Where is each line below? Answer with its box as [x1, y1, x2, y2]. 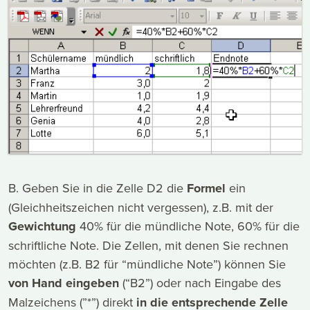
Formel [187, 179, 226, 198]
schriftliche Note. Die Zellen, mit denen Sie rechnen [8, 237, 289, 255]
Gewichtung [8, 217, 76, 236]
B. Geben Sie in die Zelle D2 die [8, 179, 187, 197]
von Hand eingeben [8, 274, 119, 293]
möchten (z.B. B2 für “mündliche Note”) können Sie [8, 255, 286, 273]
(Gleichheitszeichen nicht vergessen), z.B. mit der [8, 199, 273, 217]
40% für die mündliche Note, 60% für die [76, 217, 300, 235]
